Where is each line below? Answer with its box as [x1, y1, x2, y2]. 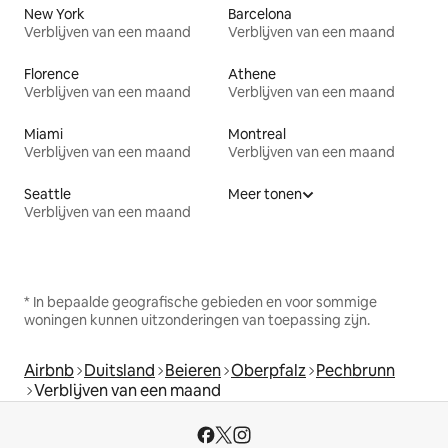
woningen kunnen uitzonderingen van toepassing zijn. [24, 310, 370, 329]
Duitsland [84, 359, 155, 381]
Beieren [165, 359, 221, 381]
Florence [24, 64, 79, 83]
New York [24, 4, 85, 23]
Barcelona [228, 4, 292, 23]
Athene [228, 64, 276, 83]
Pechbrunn [316, 359, 395, 381]
